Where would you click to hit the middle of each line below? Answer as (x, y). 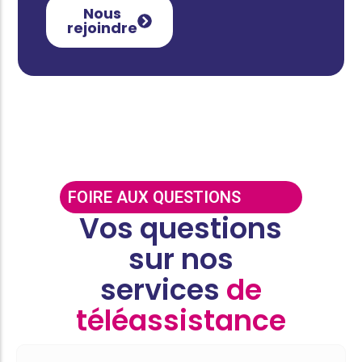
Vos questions (181, 229)
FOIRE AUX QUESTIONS (154, 198)
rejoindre (103, 27)
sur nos (181, 259)
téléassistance (181, 321)
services (163, 290)
